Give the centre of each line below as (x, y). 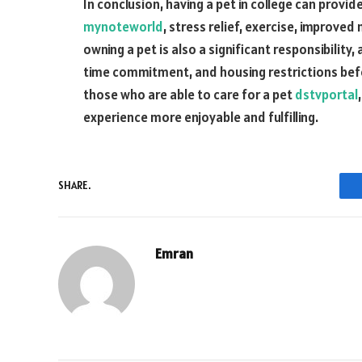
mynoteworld (123, 26)
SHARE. (74, 186)
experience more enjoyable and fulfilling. (201, 117)
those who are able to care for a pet (189, 94)
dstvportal (326, 94)
